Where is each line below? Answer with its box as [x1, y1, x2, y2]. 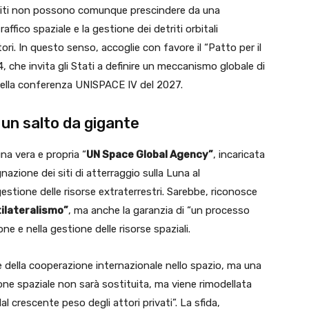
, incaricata [213, 148, 265, 161]
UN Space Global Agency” [86, 148, 213, 161]
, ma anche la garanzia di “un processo [68, 204, 250, 217]
